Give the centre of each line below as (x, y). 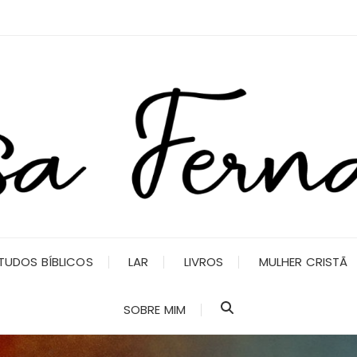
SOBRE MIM (155, 309)
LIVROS (204, 261)
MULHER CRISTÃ (303, 261)
